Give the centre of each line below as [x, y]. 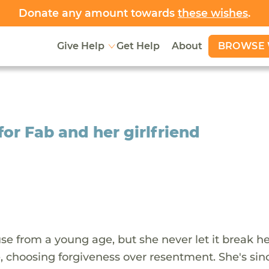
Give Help [80, 46]
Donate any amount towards [98, 13]
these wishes [213, 13]
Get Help [138, 46]
